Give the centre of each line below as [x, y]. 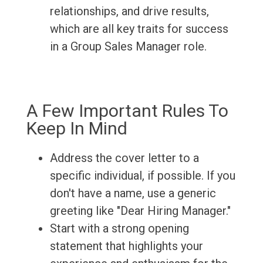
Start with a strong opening [119, 229]
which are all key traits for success [139, 29]
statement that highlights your [126, 246]
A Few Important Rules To [127, 111]
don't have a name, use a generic [133, 193]
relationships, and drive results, [129, 11]
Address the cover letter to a [124, 158]
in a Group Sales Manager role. [128, 47]
